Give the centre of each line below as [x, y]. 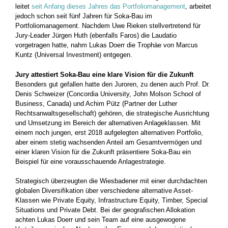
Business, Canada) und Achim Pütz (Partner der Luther [96, 103]
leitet [23, 6]
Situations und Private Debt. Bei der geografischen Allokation [105, 210]
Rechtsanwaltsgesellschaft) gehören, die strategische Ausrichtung [112, 113]
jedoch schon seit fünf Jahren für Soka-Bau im [84, 16]
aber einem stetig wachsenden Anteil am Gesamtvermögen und [108, 142]
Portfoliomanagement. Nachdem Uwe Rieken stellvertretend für [108, 25]
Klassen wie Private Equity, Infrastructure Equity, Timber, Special [111, 201]
